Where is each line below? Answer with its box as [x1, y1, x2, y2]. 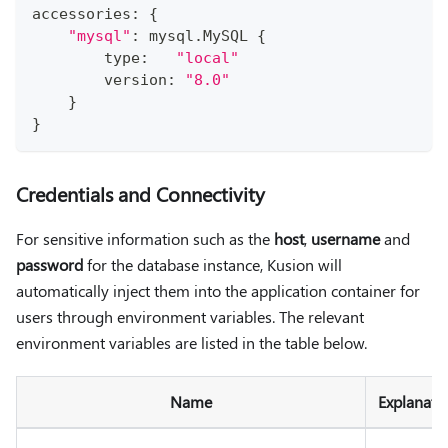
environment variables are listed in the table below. [16, 332, 367, 354]
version [32, 71, 167, 90]
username [311, 228, 380, 250]
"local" [176, 49, 239, 68]
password [16, 254, 83, 276]
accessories [32, 5, 131, 24]
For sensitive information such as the [16, 228, 274, 250]
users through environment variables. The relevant [16, 306, 364, 328]
